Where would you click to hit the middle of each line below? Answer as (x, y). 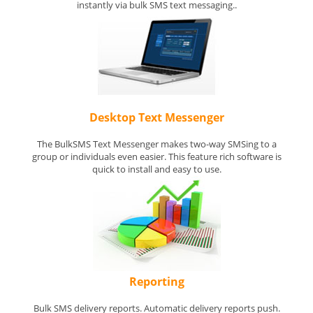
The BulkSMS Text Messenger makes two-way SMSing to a (156, 144)
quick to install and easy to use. (156, 169)
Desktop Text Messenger (156, 117)
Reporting (156, 282)
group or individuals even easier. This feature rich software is (156, 156)
